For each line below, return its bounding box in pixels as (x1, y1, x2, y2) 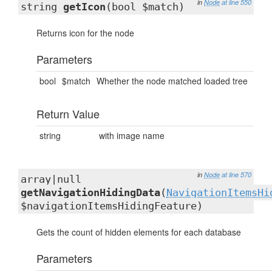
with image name (99, 129, 165, 141)
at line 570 (222, 170, 251, 179)
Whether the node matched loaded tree (97, 75, 248, 87)
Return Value (36, 106, 100, 121)
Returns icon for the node (36, 27, 134, 39)
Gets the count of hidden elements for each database (36, 226, 241, 238)
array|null (21, 173, 81, 185)
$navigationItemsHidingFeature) (21, 200, 203, 212)
